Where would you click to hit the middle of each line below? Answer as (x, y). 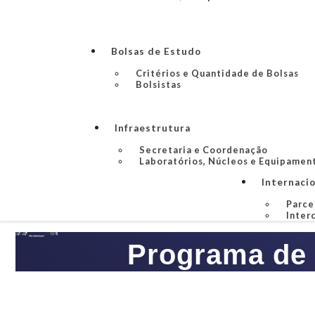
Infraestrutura (152, 128)
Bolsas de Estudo (156, 51)
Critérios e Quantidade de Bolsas (217, 73)
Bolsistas (159, 84)
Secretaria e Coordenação (203, 150)
